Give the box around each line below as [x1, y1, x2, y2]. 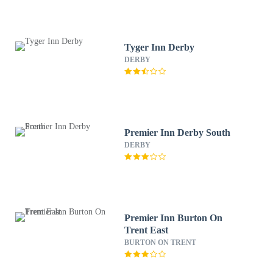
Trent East [124, 225, 169, 235]
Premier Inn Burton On [124, 213, 223, 223]
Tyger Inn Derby [124, 42, 195, 52]
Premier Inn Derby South [124, 127, 231, 138]
